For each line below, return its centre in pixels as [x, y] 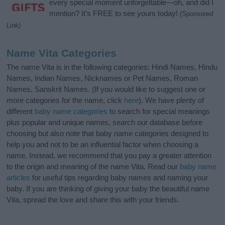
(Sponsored [197, 14]
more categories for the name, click [66, 100]
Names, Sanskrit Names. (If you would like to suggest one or [106, 89]
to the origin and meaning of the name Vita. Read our [93, 167]
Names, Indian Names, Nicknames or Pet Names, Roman [102, 78]
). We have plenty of [172, 100]
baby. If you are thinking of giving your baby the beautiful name [108, 189]
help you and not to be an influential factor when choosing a [103, 145]
